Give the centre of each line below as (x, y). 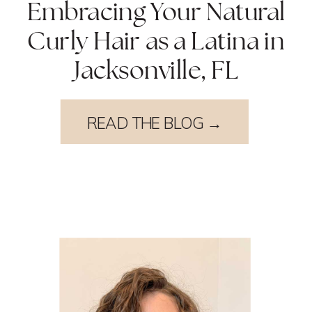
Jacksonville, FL (156, 70)
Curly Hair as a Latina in (156, 41)
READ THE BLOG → (155, 123)
